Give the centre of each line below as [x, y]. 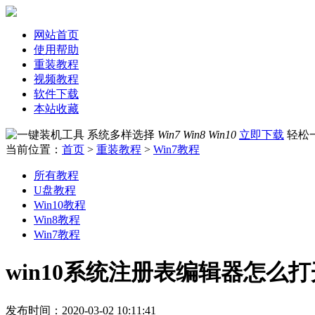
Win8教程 [57, 220]
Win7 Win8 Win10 [197, 135]
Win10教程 [60, 205]
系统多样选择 [122, 135]
